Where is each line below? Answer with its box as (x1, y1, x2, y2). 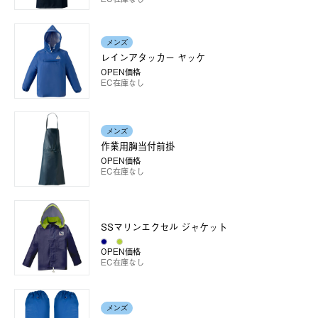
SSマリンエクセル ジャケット (101, 220, 228, 234)
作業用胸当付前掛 (101, 139, 175, 153)
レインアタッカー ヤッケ (101, 50, 206, 65)
